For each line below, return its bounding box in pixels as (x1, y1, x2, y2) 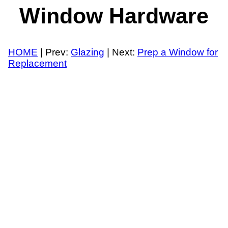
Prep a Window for (137, 47, 218, 58)
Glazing (71, 47, 104, 58)
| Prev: (38, 47, 71, 58)
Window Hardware (19, 4, 209, 28)
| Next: (104, 47, 137, 58)
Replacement (8, 58, 67, 69)
